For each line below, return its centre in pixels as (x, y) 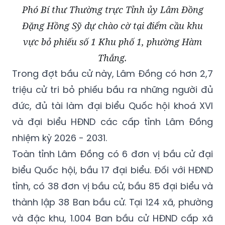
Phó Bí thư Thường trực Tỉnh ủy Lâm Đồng (113, 9)
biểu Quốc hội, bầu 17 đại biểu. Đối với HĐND (113, 170)
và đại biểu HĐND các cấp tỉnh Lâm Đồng (113, 122)
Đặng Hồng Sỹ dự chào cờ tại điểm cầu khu (113, 25)
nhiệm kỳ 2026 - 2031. (60, 138)
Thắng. (113, 58)
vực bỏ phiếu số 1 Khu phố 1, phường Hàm (113, 41)
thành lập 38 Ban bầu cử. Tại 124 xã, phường (113, 202)
